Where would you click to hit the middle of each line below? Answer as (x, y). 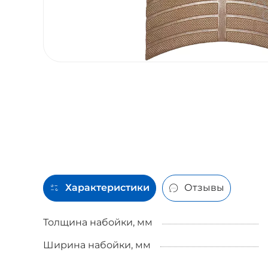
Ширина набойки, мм (97, 245)
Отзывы (204, 188)
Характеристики (107, 188)
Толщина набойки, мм (98, 222)
